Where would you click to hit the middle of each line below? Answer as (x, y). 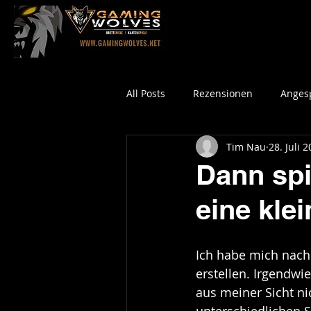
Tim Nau (246, 146)
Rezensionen (223, 93)
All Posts (146, 93)
